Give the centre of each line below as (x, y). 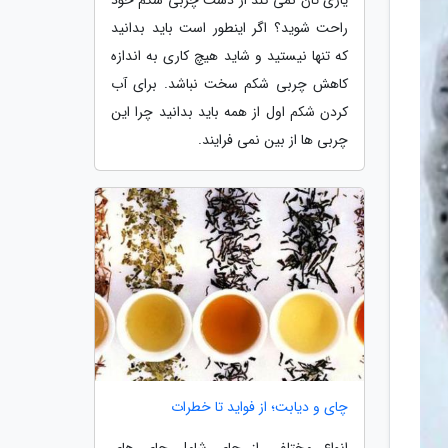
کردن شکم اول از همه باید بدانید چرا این (229, 111)
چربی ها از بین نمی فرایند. (273, 139)
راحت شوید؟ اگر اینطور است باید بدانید (229, 27)
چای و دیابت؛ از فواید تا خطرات (259, 407)
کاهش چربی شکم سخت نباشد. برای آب (229, 83)
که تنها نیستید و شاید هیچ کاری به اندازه (229, 55)
